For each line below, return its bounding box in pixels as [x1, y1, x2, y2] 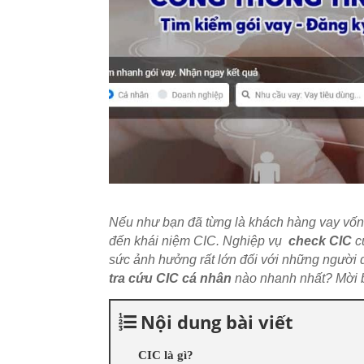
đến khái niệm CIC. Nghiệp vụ [109, 233, 289, 248]
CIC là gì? [138, 347, 194, 362]
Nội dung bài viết [141, 309, 294, 334]
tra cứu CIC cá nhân [109, 271, 232, 285]
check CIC [288, 233, 353, 248]
